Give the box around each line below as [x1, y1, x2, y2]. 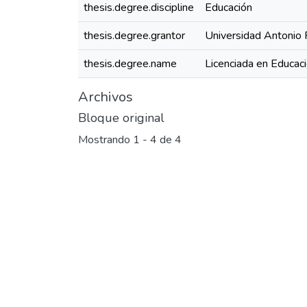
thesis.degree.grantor [84, 28, 185, 43]
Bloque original [78, 110, 164, 126]
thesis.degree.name [84, 56, 177, 71]
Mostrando [78, 132, 133, 148]
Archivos [78, 88, 133, 106]
